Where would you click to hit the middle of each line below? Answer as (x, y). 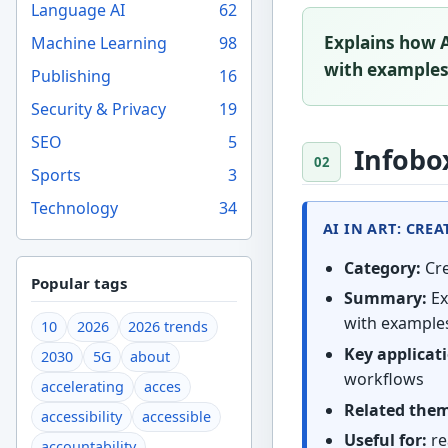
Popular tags (79, 283)
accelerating (83, 387)
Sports (56, 174)
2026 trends (168, 327)
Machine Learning (99, 42)
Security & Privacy (99, 108)
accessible (176, 417)
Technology (75, 207)
